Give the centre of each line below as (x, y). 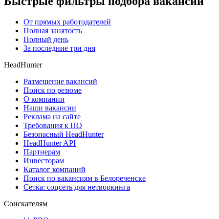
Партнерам (42, 152)
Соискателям (26, 203)
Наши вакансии (50, 108)
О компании (44, 99)
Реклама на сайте (52, 116)
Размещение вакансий (60, 81)
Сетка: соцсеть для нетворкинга (77, 187)
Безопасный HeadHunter (64, 134)
